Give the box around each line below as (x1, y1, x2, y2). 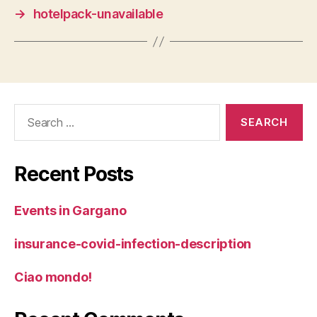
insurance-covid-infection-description (14, 236, 252, 251)
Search (8, 103, 47, 118)
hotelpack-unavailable (33, 6, 163, 21)
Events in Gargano (14, 203, 127, 218)
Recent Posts (14, 162, 134, 186)
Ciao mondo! (14, 270, 93, 284)
